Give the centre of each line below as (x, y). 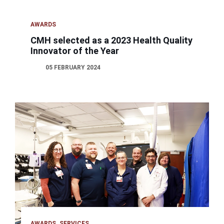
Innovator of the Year (75, 50)
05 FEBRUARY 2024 (73, 67)
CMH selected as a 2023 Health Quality (112, 40)
